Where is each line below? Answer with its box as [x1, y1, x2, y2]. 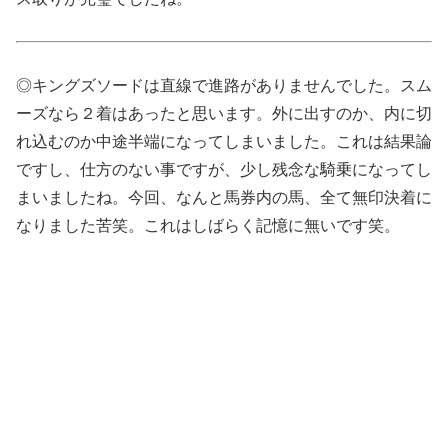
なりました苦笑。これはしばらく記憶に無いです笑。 [16, 217, 400, 235]
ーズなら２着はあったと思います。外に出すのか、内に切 [16, 105, 432, 123]
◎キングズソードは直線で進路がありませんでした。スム [16, 77, 432, 95]
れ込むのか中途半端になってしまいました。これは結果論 [16, 133, 432, 151]
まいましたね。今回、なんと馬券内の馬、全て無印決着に [16, 189, 432, 207]
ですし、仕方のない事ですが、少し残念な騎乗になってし [16, 161, 432, 179]
